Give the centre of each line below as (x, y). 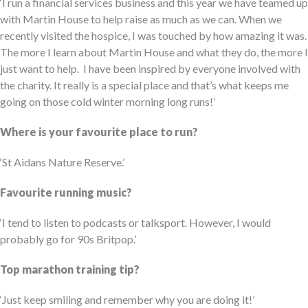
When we (260, 19)
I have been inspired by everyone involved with (192, 68)
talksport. (164, 222)
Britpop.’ (116, 239)
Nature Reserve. (84, 162)
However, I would (229, 222)
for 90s (77, 239)
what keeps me (253, 85)
